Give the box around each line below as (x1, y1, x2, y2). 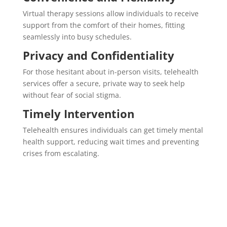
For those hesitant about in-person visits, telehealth (22, 66, 199, 77)
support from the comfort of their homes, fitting (22, 20, 185, 30)
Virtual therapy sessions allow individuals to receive (22, 8, 199, 18)
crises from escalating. (22, 148, 99, 158)
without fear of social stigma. (22, 90, 121, 100)
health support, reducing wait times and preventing (22, 136, 199, 146)
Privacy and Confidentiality (22, 47, 174, 63)
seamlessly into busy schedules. (22, 31, 132, 42)
